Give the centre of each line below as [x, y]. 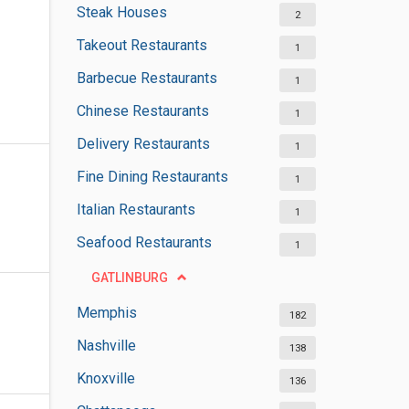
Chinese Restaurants [142, 111]
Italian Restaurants [136, 210]
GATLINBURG [129, 278]
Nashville [106, 346]
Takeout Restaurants [142, 45]
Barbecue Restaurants [147, 78]
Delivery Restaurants [143, 144]
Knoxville [105, 378]
